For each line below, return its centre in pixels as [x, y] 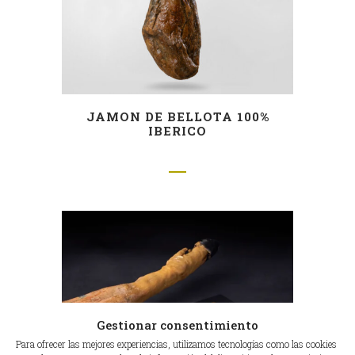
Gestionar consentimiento [177, 324]
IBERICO [177, 131]
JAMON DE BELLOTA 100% [177, 116]
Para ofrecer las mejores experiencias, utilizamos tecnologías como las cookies [176, 344]
